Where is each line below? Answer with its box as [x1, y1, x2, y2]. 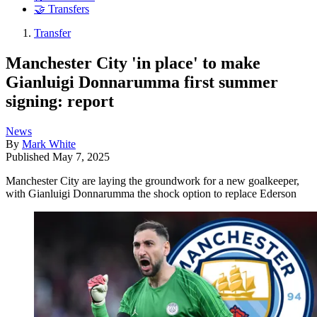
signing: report [6, 91, 114, 110]
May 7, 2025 [52, 150, 110, 163]
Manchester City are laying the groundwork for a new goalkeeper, [6, 174, 299, 187]
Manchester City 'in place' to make [6, 53, 260, 72]
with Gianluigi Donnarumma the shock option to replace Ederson [6, 187, 296, 200]
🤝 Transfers [34, 3, 89, 16]
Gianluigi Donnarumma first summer [6, 72, 278, 91]
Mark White [22, 137, 76, 150]
